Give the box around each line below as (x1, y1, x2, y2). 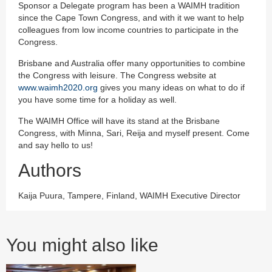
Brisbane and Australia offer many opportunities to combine (18, 58, 245, 69)
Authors (18, 160, 81, 181)
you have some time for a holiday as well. (18, 95, 177, 105)
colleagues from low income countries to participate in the (18, 25, 239, 35)
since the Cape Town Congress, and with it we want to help (18, 13, 244, 23)
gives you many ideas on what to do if (98, 83, 245, 93)
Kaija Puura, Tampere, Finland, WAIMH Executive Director (18, 191, 240, 201)
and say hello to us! (18, 140, 93, 151)
